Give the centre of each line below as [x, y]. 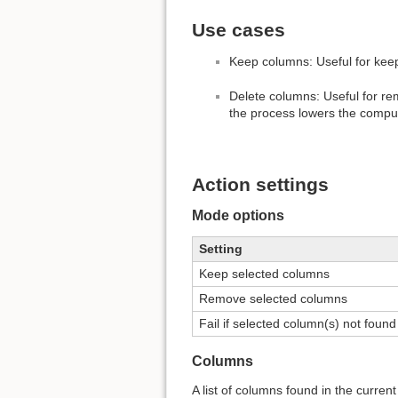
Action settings [260, 184]
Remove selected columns [273, 298]
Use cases [239, 30]
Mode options [238, 215]
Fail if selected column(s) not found [298, 323]
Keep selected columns [264, 273]
